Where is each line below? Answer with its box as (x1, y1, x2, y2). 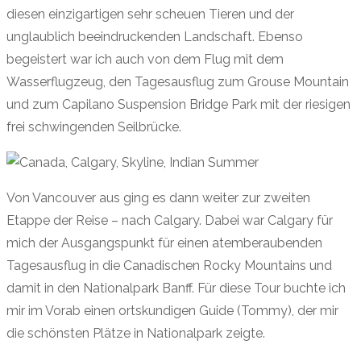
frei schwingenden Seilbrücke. (6, 119, 181, 135)
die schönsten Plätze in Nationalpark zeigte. (6, 326, 265, 342)
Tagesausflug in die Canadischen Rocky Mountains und (6, 258, 332, 274)
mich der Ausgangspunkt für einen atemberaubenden (6, 235, 322, 251)
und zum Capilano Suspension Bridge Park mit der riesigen (6, 97, 351, 113)
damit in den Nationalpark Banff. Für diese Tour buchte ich (6, 280, 346, 297)
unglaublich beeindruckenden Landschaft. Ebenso (6, 29, 303, 45)
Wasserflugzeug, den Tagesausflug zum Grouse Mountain (6, 74, 349, 90)
